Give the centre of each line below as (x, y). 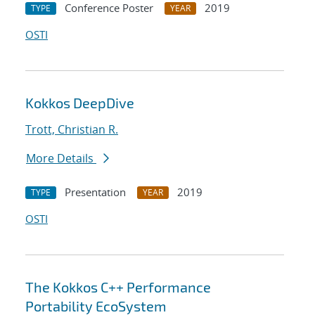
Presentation (95, 192)
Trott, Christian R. (72, 130)
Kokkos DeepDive (80, 103)
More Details (61, 159)
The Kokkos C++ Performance (118, 287)
